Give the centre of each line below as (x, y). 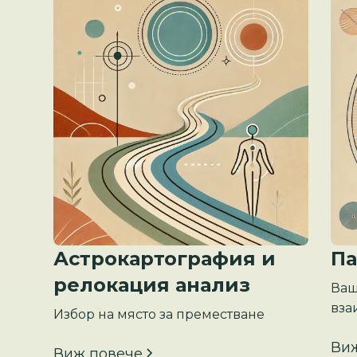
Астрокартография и (165, 259)
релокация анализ (152, 285)
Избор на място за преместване (159, 315)
